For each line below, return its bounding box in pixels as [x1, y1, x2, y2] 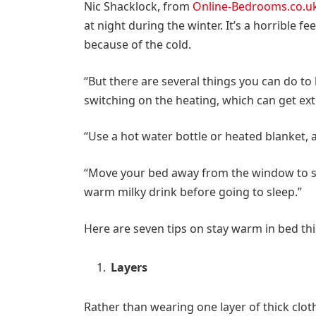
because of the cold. [83, 37, 191, 53]
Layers [110, 260, 147, 276]
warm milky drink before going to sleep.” [83, 184, 302, 200]
